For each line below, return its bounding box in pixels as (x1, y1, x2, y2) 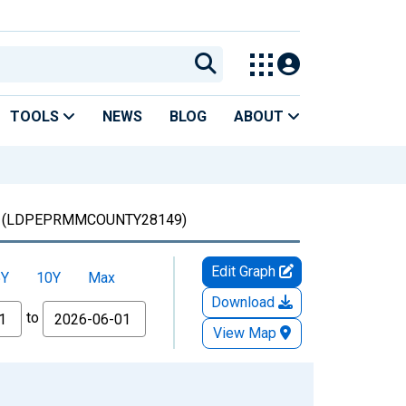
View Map (213, 324, 276, 342)
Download (211, 293, 278, 311)
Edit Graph (210, 262, 279, 280)
